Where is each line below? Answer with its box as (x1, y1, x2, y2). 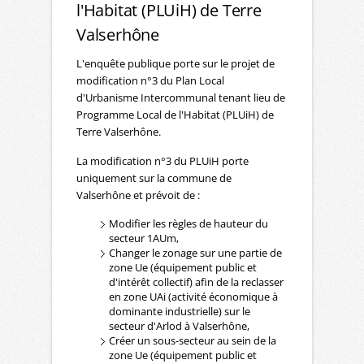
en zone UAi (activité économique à (109, 288, 278, 304)
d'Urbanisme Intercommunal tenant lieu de (76, 89, 285, 105)
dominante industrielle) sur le (109, 303, 250, 318)
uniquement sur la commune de (76, 170, 232, 185)
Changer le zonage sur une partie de (109, 245, 282, 260)
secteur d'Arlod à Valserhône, (109, 318, 249, 333)
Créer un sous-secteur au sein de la (109, 332, 276, 348)
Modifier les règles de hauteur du (109, 215, 268, 231)
